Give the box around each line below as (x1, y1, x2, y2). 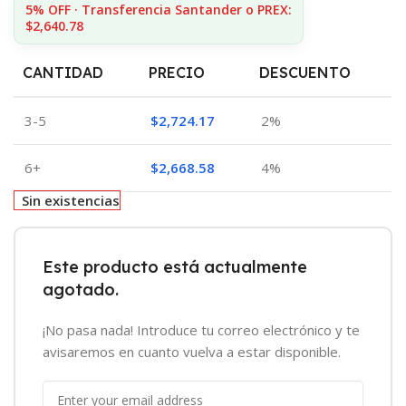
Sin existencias (22, 191, 121, 210)
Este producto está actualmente (43, 256, 307, 278)
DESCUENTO (259, 63, 351, 82)
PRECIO (149, 63, 205, 82)
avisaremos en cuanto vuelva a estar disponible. (43, 343, 341, 362)
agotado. (43, 279, 119, 301)
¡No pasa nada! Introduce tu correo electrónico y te (43, 321, 360, 340)
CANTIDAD (23, 63, 103, 82)
